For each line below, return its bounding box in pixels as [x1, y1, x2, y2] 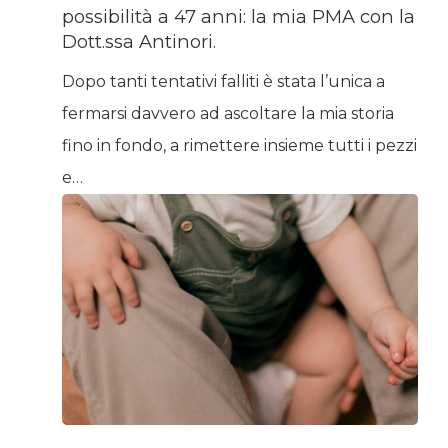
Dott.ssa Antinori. [61, 29, 216, 53]
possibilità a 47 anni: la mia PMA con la [61, 4, 415, 28]
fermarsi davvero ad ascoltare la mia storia [61, 103, 394, 123]
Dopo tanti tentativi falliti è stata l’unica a [61, 71, 385, 91]
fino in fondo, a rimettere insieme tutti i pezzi [61, 135, 417, 155]
